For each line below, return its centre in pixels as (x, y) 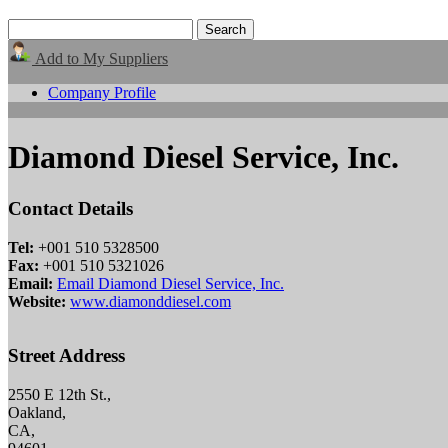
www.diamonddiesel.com (150, 301)
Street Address (66, 356)
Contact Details (70, 208)
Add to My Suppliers (100, 58)
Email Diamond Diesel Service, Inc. (170, 283)
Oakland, (37, 413)
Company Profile (102, 92)
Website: (37, 301)
